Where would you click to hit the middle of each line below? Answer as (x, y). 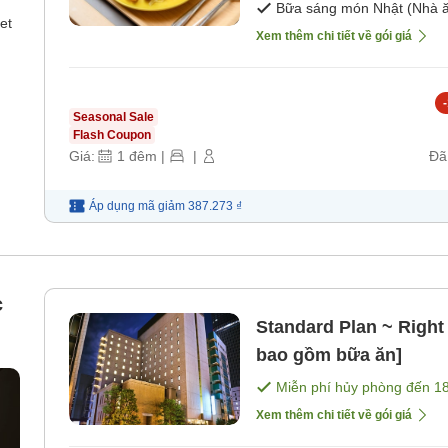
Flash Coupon (112, 134)
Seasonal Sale (113, 116)
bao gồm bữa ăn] (329, 354)
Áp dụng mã (122, 205)
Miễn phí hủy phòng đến (355, 386)
